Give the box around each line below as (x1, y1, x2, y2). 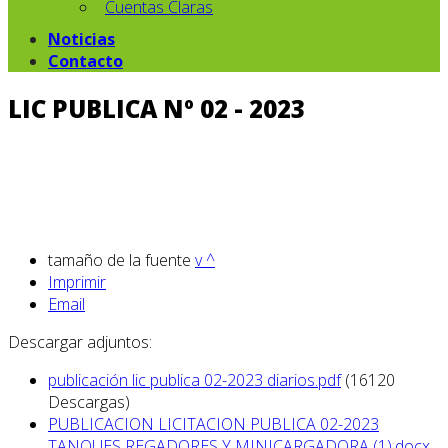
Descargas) (48, 390, 130, 413)
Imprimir (48, 270, 106, 293)
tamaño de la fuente (48, 248, 191, 271)
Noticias (48, 28, 115, 50)
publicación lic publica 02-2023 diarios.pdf (48, 368, 341, 391)
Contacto (48, 50, 123, 72)
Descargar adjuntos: (8, 330, 152, 353)
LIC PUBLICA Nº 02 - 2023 (8, 91, 305, 125)
